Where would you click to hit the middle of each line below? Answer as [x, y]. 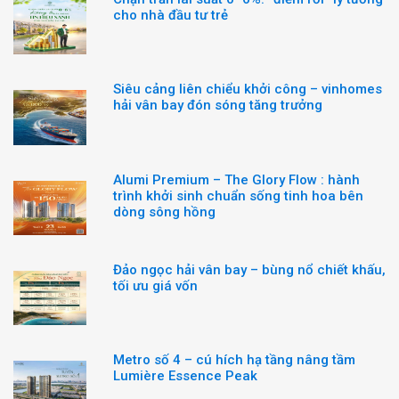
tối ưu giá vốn [155, 285]
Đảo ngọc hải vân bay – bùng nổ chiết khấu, [249, 269]
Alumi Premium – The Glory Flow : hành [236, 179]
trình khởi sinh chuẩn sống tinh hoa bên [238, 195]
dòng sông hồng [164, 212]
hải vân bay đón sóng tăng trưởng [218, 105]
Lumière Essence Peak [185, 376]
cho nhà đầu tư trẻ [171, 15]
